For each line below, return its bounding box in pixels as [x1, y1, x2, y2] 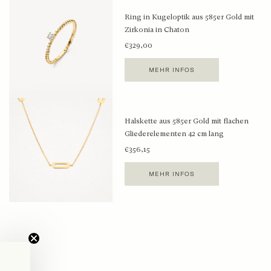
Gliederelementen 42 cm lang [125, 129, 224, 138]
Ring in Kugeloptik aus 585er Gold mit [125, 13, 255, 22]
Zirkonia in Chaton [125, 25, 190, 34]
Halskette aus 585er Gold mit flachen [125, 116, 249, 125]
